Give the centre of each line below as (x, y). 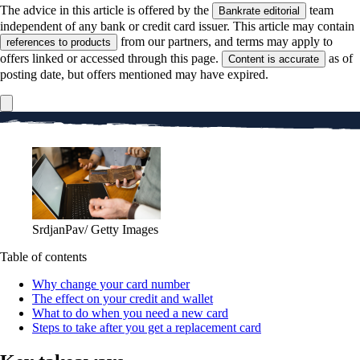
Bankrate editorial (259, 10)
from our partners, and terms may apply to (225, 41)
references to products (59, 42)
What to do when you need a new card (130, 313)
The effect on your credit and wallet (123, 298)
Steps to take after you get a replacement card (147, 327)
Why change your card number (111, 284)
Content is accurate (274, 59)
